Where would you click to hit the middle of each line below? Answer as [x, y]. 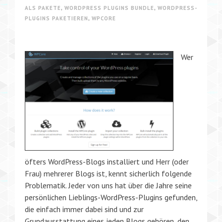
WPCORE [104, 18]
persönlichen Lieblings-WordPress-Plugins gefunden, [111, 197]
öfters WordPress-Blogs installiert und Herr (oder [107, 161]
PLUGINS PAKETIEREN [56, 18]
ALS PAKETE [43, 8]
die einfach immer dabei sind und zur [84, 209]
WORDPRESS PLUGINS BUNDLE [109, 8]
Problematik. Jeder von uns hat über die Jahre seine [108, 185]
